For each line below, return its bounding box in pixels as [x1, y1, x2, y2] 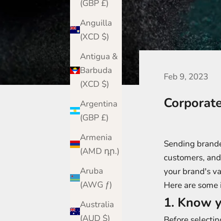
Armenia [80, 131, 112, 143]
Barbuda [80, 64, 112, 76]
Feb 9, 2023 [164, 71, 208, 83]
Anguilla [80, 17, 112, 29]
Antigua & [80, 50, 118, 62]
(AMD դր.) [104, 145, 119, 157]
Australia [80, 198, 114, 210]
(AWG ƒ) [105, 179, 112, 190]
